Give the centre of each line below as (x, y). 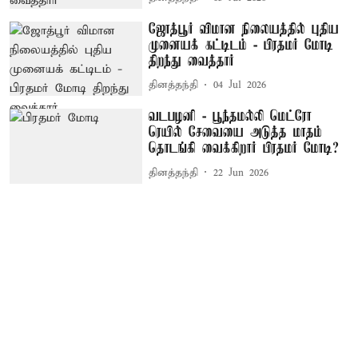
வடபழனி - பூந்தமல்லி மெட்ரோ (231, 117)
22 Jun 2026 (241, 173)
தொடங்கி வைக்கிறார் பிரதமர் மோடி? (244, 149)
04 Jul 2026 (240, 86)
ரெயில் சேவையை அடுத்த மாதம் (236, 133)
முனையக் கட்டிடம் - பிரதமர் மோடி (241, 45)
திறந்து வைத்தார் (192, 61)
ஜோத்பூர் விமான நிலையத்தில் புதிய (244, 29)
